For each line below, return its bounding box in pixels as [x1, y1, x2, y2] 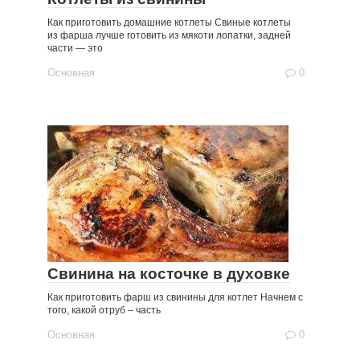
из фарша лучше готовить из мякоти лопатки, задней [47, 30, 291, 41]
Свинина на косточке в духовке [47, 265, 290, 282]
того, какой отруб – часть [47, 305, 161, 316]
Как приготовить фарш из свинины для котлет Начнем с [47, 292, 303, 303]
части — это [47, 43, 103, 54]
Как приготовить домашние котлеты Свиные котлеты [47, 17, 291, 28]
